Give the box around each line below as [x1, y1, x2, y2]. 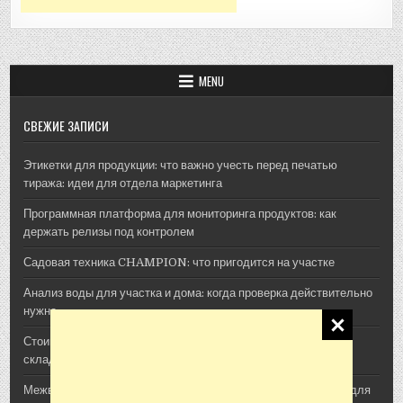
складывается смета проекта [23, 352, 182, 366]
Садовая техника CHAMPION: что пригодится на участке [23, 255, 336, 269]
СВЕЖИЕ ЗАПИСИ [23, 115, 110, 135]
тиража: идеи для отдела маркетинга [23, 175, 223, 190]
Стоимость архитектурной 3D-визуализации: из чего [23, 334, 306, 348]
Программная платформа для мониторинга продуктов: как [23, 206, 337, 220]
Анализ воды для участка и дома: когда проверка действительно [23, 285, 373, 300]
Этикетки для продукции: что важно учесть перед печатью [23, 157, 338, 172]
